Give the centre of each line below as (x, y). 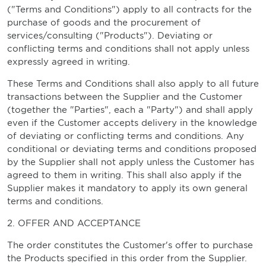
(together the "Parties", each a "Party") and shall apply (130, 110)
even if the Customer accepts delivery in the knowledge (132, 123)
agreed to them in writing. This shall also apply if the (124, 175)
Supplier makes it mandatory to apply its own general (127, 188)
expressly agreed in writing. (69, 62)
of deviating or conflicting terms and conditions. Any (126, 136)
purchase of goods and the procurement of (104, 23)
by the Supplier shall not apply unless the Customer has (131, 162)
